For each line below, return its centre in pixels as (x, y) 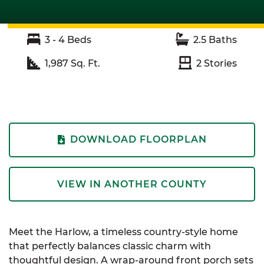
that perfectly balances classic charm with (110, 246)
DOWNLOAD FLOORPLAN (138, 140)
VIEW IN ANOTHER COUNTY (132, 184)
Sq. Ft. (84, 63)
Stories (219, 63)
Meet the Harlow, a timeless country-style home (123, 232)
